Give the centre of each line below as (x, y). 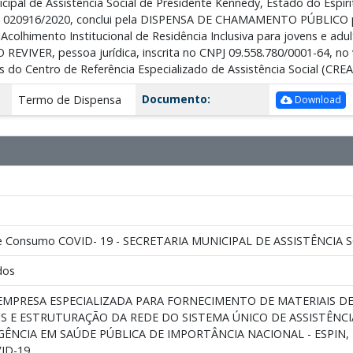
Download (316, 100)
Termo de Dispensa (69, 99)
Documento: (176, 98)
